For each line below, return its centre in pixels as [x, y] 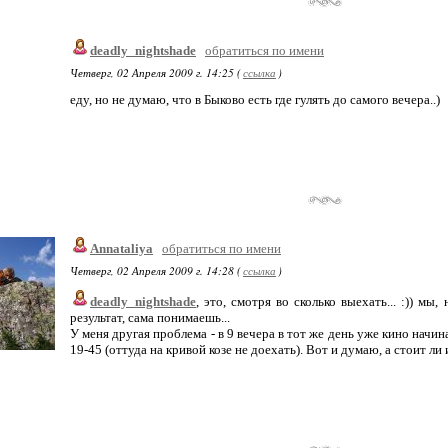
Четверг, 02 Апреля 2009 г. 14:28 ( [155, 270]
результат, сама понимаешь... [150, 317]
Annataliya [121, 248]
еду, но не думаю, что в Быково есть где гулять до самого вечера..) [255, 99]
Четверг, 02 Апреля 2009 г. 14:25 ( [155, 72]
